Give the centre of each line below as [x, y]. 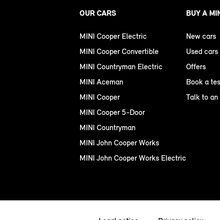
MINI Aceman [101, 82]
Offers [196, 67]
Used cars [202, 52]
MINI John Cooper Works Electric [133, 158]
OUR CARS [98, 13]
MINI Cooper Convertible [119, 52]
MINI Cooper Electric [113, 36]
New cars [201, 36]
